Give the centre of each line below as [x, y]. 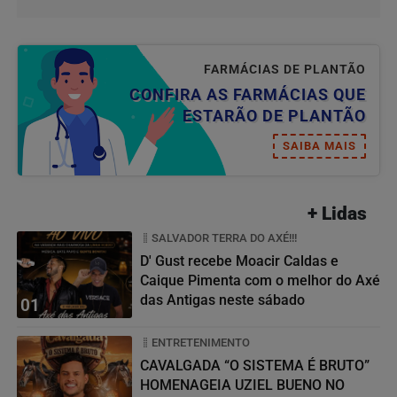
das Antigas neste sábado [222, 300]
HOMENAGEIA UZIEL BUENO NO [242, 385]
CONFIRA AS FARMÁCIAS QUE [248, 95]
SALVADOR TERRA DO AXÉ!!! [224, 238]
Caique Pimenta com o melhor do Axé [260, 281]
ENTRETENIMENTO [201, 343]
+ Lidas [337, 214]
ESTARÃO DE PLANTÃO [274, 117]
